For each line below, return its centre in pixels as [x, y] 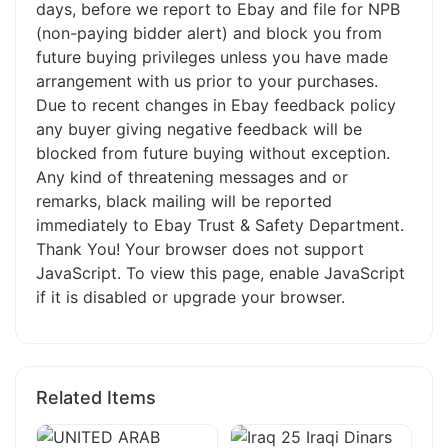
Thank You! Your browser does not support [200, 249]
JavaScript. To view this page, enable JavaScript [220, 273]
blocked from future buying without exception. [213, 153]
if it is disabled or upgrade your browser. [190, 297]
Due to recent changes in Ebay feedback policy [216, 105]
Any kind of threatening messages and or [192, 177]
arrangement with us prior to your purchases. [207, 81]
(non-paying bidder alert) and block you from [209, 33]
